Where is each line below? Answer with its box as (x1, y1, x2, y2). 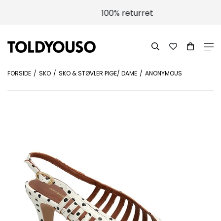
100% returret (84, 7, 137, 19)
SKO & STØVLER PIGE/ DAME (59, 69, 137, 77)
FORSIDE (7, 69, 31, 77)
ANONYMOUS (145, 69, 182, 77)
